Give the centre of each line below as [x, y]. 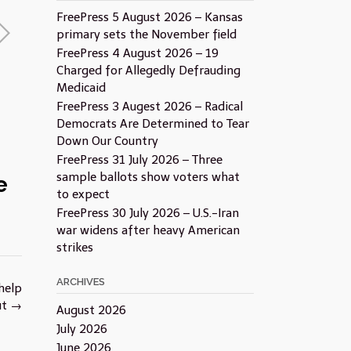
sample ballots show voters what [148, 177]
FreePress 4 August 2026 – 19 [137, 53]
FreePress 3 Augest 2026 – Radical [149, 107]
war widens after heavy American [148, 230]
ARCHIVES [80, 282]
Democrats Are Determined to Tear [152, 124]
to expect [83, 194]
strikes [74, 248]
